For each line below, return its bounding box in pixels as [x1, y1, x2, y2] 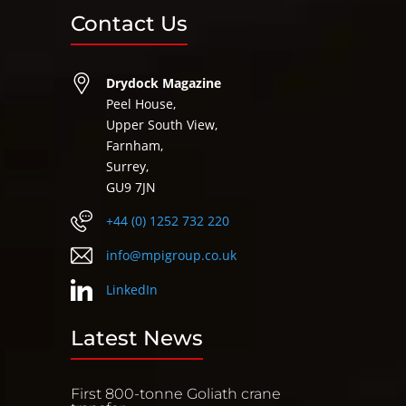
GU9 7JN [106, 179, 157, 197]
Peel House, [106, 95, 177, 113]
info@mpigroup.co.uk [106, 246, 237, 265]
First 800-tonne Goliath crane [71, 385, 282, 403]
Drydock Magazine [106, 74, 222, 92]
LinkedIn [106, 281, 159, 299]
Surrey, [106, 158, 150, 176]
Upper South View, [106, 116, 218, 134]
